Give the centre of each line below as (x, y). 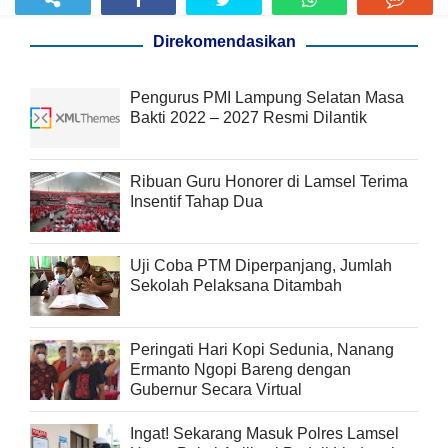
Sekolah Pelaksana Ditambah (236, 286)
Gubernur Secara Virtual (216, 390)
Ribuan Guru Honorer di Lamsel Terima (269, 182)
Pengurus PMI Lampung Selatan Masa (267, 98)
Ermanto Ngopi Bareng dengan (240, 370)
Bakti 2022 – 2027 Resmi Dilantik (248, 118)
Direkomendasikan (224, 42)
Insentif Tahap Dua (196, 202)
